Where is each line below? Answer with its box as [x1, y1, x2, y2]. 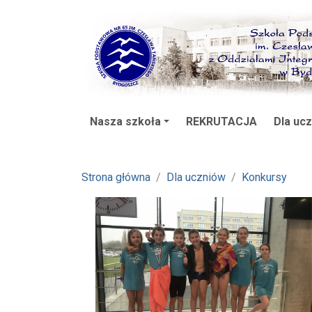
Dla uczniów [166, 170, 226, 184]
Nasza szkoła [90, 114, 161, 128]
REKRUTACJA [186, 114, 257, 128]
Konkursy [242, 170, 287, 184]
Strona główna [81, 170, 150, 184]
